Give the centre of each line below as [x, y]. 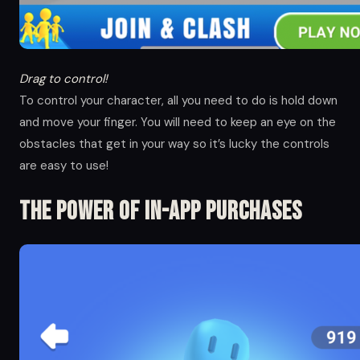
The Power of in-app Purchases [161, 211]
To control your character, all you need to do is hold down [178, 100]
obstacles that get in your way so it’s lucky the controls [174, 143]
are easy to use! [64, 165]
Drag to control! [63, 78]
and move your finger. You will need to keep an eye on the [178, 122]
